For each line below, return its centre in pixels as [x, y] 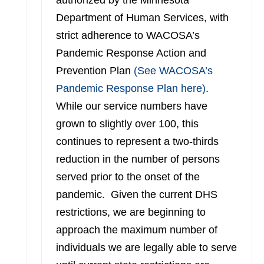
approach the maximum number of [136, 230]
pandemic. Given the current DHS [136, 194]
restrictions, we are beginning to [131, 212]
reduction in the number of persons [138, 159]
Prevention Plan [95, 71]
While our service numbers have [131, 106]
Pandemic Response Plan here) [131, 88]
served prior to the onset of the [128, 177]
